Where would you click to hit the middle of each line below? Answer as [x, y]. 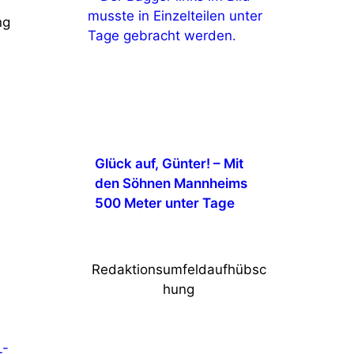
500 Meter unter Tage [164, 203]
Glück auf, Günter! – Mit [169, 164]
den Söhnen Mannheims [171, 184]
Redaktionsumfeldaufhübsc [179, 269]
